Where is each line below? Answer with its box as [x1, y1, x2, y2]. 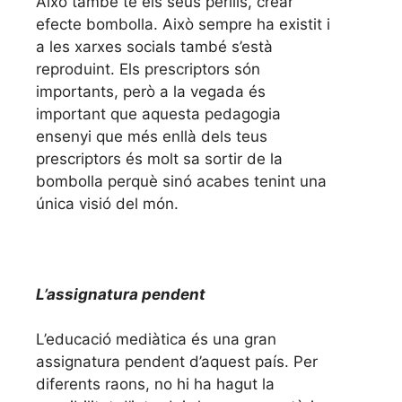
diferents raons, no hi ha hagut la [36, 375, 275, 394]
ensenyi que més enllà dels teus [36, 127, 267, 145]
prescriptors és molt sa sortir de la [36, 149, 283, 168]
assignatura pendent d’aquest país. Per [36, 353, 318, 371]
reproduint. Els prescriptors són [36, 59, 260, 78]
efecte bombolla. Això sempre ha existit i [36, 14, 330, 33]
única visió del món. [36, 194, 179, 213]
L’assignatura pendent [36, 284, 205, 303]
